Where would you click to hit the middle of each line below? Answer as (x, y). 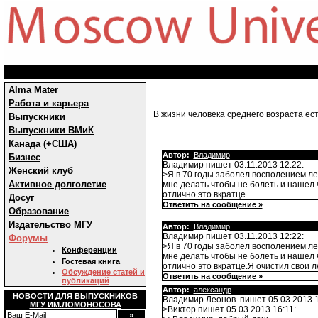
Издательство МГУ (50, 225)
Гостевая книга (91, 261)
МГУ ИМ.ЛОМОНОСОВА (75, 305)
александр (212, 290)
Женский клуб (41, 171)
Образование (39, 211)
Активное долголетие (57, 184)
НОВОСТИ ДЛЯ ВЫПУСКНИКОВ (75, 296)
